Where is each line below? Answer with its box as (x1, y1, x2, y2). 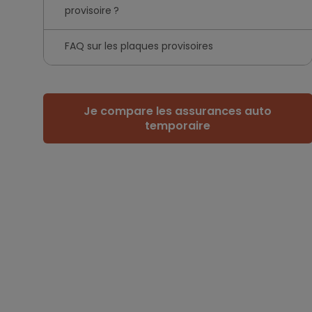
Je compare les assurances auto (84, 103, 272, 119)
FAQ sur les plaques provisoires (65, 39, 213, 53)
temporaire (145, 118, 211, 134)
